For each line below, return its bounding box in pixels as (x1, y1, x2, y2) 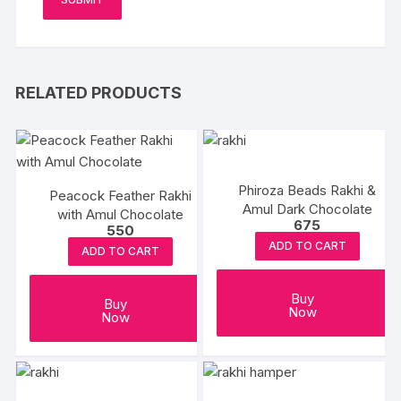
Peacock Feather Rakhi (48, 187, 192, 205)
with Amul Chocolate (56, 206, 183, 224)
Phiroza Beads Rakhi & (238, 182, 377, 200)
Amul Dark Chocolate (242, 200, 372, 218)
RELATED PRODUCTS (15, 83, 183, 103)
